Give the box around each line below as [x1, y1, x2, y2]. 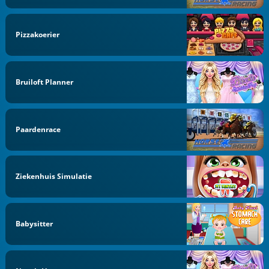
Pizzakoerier [16, 29, 60, 40]
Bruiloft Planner [16, 76, 74, 87]
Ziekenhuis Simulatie [16, 171, 92, 182]
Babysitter [16, 219, 53, 229]
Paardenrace [16, 124, 61, 134]
